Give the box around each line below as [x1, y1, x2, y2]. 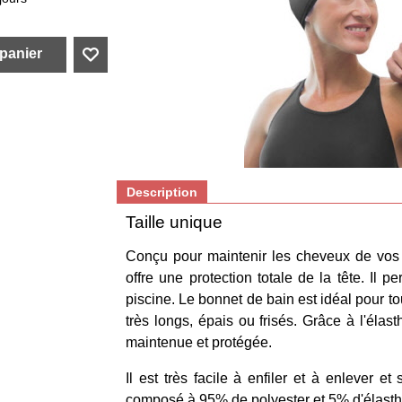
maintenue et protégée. [126, 335, 272, 350]
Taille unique [126, 213, 223, 232]
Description [127, 185, 197, 199]
